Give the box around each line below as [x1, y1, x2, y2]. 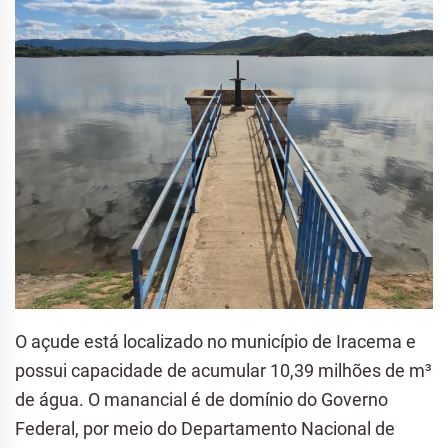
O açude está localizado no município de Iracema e [15, 330, 416, 352]
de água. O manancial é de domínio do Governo [15, 388, 388, 410]
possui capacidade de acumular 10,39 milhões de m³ [15, 359, 432, 381]
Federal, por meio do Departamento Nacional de [15, 417, 395, 439]
